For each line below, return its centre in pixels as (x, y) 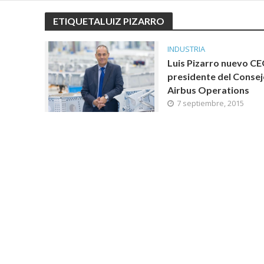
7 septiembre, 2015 (210, 103)
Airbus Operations (208, 90)
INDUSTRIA (186, 49)
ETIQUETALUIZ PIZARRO (108, 21)
